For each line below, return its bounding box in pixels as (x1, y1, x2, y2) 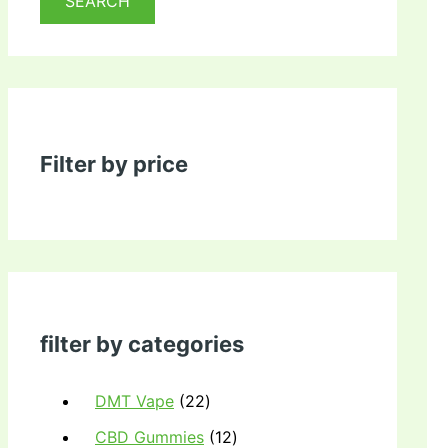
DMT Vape (95, 390, 174, 411)
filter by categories (40, 331, 244, 358)
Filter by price (40, 151, 188, 177)
